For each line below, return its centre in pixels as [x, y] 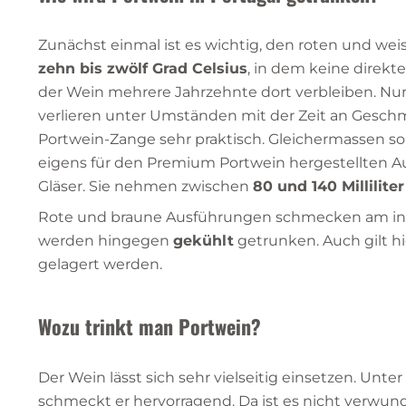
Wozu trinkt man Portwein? [150, 326]
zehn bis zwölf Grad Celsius [143, 68]
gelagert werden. [100, 264]
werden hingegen [106, 240]
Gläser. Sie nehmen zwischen [145, 186]
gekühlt [203, 240]
